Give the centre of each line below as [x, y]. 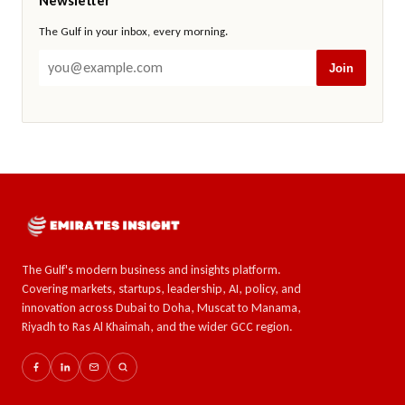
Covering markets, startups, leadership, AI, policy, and [161, 289]
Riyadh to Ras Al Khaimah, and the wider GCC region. [157, 327]
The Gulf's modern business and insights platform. [151, 270]
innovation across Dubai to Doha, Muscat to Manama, [161, 308]
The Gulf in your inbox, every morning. [133, 32]
